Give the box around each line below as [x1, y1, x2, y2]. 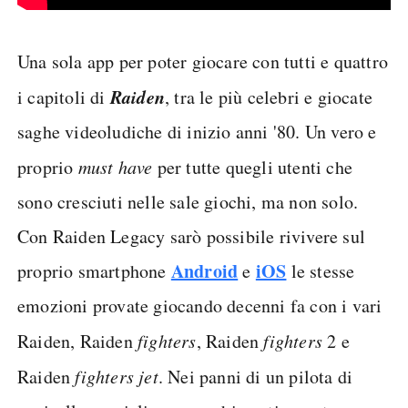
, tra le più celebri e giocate [165, 85, 373, 109]
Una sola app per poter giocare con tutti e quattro [17, 49, 389, 74]
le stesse [286, 259, 355, 283]
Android [170, 258, 239, 284]
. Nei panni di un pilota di [158, 364, 353, 389]
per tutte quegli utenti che [152, 155, 353, 179]
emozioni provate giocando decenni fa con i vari [17, 293, 382, 318]
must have [77, 155, 153, 178]
